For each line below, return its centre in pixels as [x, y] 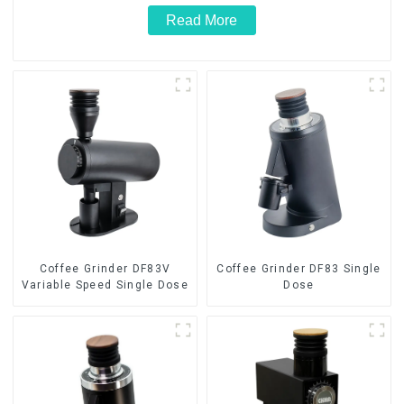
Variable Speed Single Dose [105, 285]
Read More [202, 21]
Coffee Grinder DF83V [105, 269]
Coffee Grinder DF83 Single [299, 269]
